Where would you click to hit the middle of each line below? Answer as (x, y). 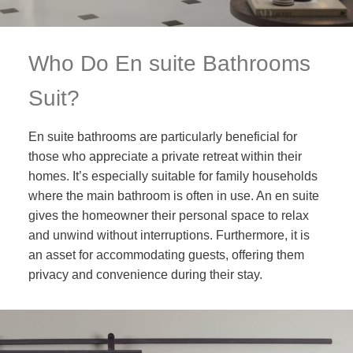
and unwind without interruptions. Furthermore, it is (169, 235)
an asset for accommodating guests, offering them (166, 255)
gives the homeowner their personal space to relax (168, 215)
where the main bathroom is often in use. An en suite (173, 195)
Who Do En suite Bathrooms (169, 63)
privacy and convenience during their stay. (145, 274)
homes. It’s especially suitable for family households (173, 176)
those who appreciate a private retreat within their (165, 156)
